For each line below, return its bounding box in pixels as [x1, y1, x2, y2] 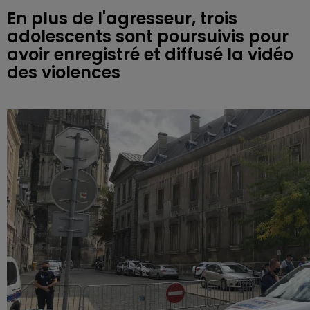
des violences [7, 61, 120, 84]
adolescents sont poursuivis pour [7, 25, 289, 48]
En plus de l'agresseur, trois [7, 7, 237, 30]
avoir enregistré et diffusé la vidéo [7, 43, 293, 66]
